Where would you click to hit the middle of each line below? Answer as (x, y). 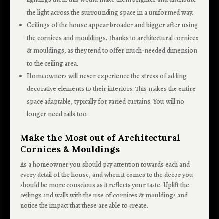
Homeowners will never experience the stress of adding (107, 76)
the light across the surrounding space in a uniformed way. (110, 12)
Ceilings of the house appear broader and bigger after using (113, 25)
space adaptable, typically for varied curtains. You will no (106, 101)
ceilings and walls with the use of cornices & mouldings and (104, 195)
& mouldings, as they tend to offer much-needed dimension (112, 50)
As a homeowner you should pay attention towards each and (105, 164)
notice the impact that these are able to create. (84, 205)
